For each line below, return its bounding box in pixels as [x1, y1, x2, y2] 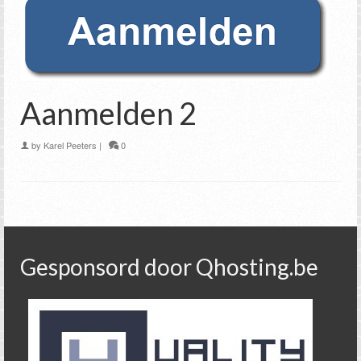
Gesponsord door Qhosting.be [20, 253, 318, 281]
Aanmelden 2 [20, 94, 197, 132]
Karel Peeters [44, 139, 97, 152]
